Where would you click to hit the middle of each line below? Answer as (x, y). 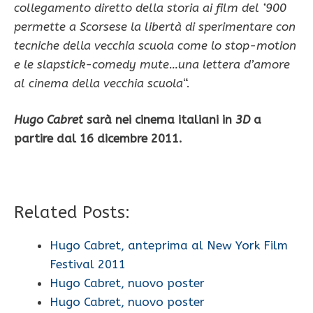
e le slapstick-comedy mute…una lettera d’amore (152, 64)
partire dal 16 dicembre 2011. (98, 139)
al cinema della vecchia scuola (99, 83)
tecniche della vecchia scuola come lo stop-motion (155, 45)
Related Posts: (72, 213)
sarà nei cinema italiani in (159, 120)
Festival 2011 (88, 264)
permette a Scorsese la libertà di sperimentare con (155, 26)
